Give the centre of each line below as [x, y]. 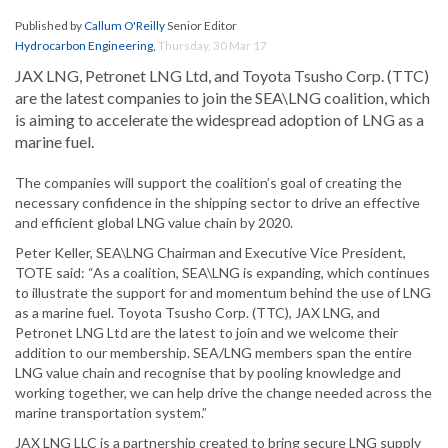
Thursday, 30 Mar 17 [212, 46]
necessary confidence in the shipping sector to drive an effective [217, 203]
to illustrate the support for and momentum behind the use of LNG [223, 293]
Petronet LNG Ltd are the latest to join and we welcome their [206, 333]
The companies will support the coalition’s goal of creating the [208, 183]
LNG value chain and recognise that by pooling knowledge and [208, 373]
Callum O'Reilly [124, 26]
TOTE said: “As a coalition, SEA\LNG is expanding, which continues [222, 273]
